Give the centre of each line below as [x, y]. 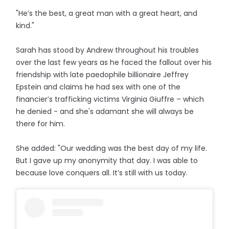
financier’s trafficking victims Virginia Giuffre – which [110, 99]
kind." [25, 26]
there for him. [41, 124]
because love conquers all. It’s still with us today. [102, 173]
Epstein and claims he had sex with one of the [98, 87]
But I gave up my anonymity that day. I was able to [107, 161]
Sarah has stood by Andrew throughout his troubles [108, 50]
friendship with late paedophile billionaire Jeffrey [102, 75]
